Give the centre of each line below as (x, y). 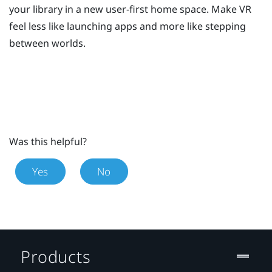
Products (56, 256)
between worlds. (47, 43)
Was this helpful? (48, 141)
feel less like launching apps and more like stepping (127, 26)
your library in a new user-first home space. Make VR (130, 9)
